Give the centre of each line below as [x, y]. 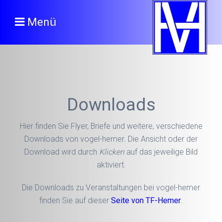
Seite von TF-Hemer [146, 200]
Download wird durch [62, 152]
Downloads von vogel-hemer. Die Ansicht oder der [111, 139]
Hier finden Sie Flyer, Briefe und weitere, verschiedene [111, 126]
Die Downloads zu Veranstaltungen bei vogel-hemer [111, 188]
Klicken [112, 152]
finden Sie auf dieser [75, 200]
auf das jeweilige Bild [161, 152]
